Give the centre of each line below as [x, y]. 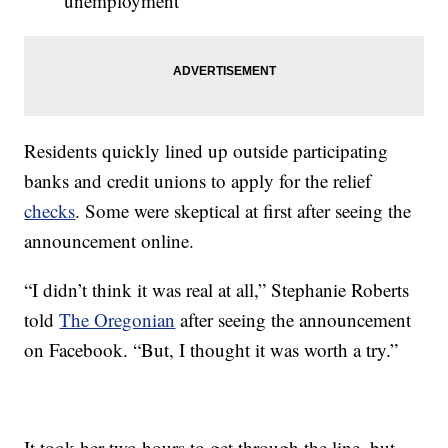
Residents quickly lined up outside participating [206, 151]
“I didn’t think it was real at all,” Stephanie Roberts [217, 290]
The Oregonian [117, 320]
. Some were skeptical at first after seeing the [243, 211]
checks [50, 211]
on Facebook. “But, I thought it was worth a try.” [211, 350]
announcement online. [109, 241]
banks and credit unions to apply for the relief [198, 181]
